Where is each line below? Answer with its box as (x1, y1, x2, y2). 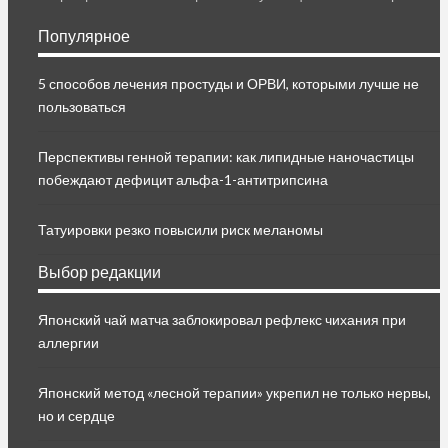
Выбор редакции (38, 262, 161, 282)
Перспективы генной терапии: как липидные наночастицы (38, 148, 414, 166)
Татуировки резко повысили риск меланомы (38, 221, 323, 239)
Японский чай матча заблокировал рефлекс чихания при (38, 311, 406, 329)
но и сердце (38, 407, 115, 425)
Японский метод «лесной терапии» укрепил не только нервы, (38, 384, 431, 402)
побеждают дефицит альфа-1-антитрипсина (38, 171, 328, 189)
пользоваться (38, 98, 126, 116)
